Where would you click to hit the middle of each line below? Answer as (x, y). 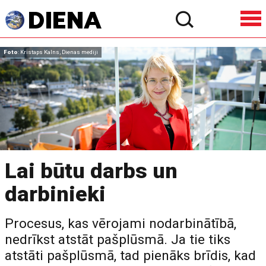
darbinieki (56, 194)
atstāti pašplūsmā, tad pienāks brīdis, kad (131, 255)
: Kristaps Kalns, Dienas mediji (58, 52)
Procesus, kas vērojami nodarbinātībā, (121, 223)
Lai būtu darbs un (91, 171)
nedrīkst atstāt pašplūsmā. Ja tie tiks (118, 239)
